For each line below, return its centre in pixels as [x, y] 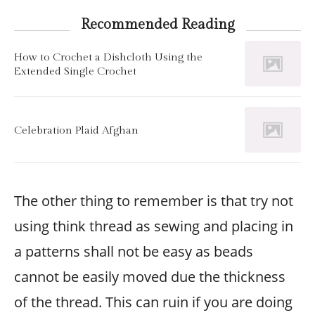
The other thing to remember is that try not [154, 201]
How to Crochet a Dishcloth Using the [108, 57]
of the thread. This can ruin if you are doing [153, 302]
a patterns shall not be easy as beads [134, 251]
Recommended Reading [157, 25]
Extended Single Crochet [75, 71]
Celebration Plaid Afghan [76, 130]
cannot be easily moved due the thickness [150, 277]
